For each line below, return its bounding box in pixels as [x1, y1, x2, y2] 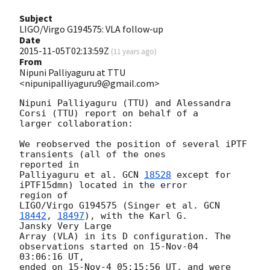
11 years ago [113, 46, 154, 56]
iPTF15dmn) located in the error [19, 179, 187, 190]
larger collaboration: [19, 118, 133, 129]
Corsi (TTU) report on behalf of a [19, 107, 198, 119]
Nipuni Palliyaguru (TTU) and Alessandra [19, 97, 231, 108]
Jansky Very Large [19, 220, 111, 231]
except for [171, 169, 231, 180]
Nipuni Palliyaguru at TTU [19, 66, 125, 78]
